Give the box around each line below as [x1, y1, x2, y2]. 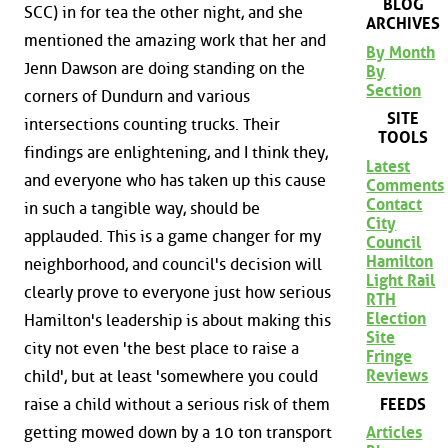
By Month [366, 42, 436, 62]
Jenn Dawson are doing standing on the [24, 59, 305, 79]
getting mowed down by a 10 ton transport [24, 423, 332, 443]
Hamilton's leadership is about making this [24, 311, 331, 331]
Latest [366, 156, 411, 176]
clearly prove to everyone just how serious [24, 283, 331, 303]
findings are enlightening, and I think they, [24, 143, 328, 163]
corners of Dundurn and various [24, 87, 250, 107]
